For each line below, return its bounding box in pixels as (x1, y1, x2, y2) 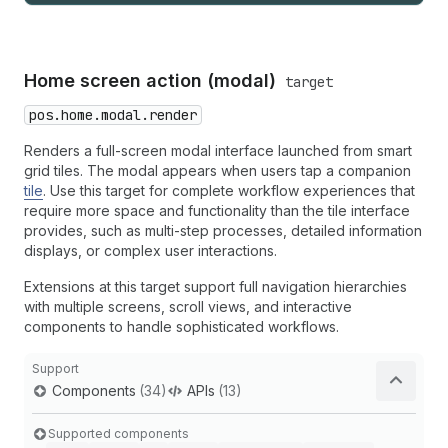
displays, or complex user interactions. (24, 242, 277, 260)
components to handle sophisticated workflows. (24, 318, 339, 336)
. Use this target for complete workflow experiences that (43, 182, 415, 200)
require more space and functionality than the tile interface (24, 202, 410, 220)
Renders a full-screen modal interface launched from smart (24, 142, 412, 160)
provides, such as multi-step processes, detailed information (24, 222, 422, 240)
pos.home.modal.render (29, 106, 197, 125)
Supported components (48, 426, 189, 442)
